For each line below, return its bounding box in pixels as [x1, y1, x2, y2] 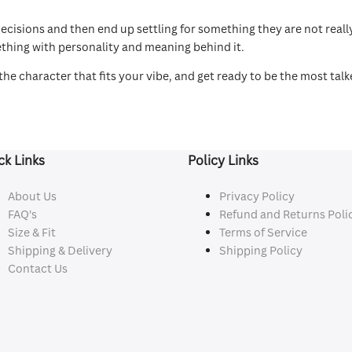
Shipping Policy [218, 243, 302, 258]
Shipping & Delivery [8, 243, 113, 258]
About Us [8, 189, 57, 203]
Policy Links [187, 152, 258, 169]
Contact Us [8, 261, 68, 276]
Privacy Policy [218, 189, 295, 203]
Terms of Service [218, 225, 307, 240]
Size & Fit [8, 225, 57, 240]
